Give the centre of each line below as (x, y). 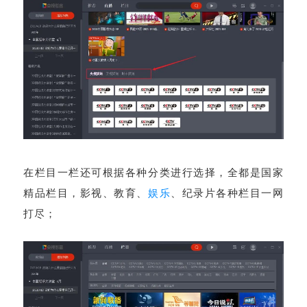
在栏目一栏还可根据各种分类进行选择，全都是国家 (153, 173)
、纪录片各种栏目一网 (228, 194)
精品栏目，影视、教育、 (86, 194)
